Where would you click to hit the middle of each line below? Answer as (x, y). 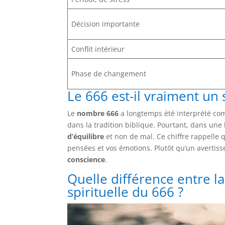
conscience (86, 159)
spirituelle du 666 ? (126, 192)
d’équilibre (86, 136)
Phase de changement (109, 73)
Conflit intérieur (98, 49)
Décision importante (106, 24)
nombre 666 (98, 113)
